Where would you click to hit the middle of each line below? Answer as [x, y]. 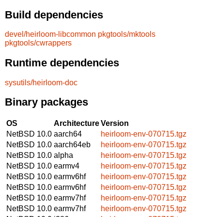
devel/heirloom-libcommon [50, 34]
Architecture [77, 123]
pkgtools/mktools [127, 34]
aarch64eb [72, 144]
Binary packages [46, 102]
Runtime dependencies [62, 62]
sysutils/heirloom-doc [41, 82]
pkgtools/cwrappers [38, 43]
